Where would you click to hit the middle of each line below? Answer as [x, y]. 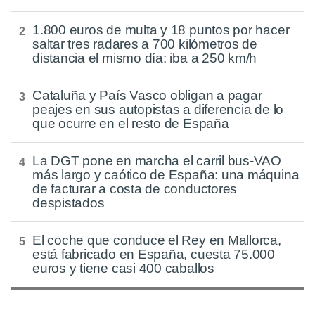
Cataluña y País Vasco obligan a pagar [147, 95]
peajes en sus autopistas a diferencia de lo [158, 109]
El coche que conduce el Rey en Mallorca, [157, 240]
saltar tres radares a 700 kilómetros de [145, 44]
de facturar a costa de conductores [135, 188]
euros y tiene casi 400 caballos [123, 268]
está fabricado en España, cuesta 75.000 [154, 254]
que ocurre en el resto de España [131, 123]
